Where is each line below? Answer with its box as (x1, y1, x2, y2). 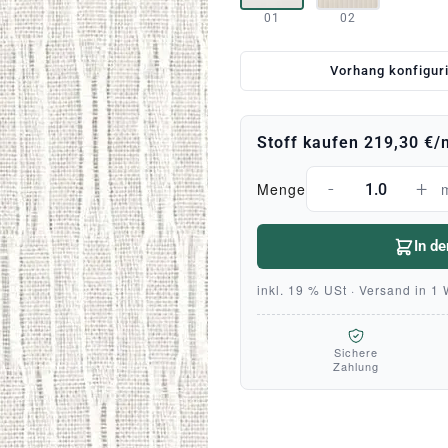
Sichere (334, 344, 379, 360)
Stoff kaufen (257, 133, 364, 152)
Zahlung (333, 358, 380, 374)
